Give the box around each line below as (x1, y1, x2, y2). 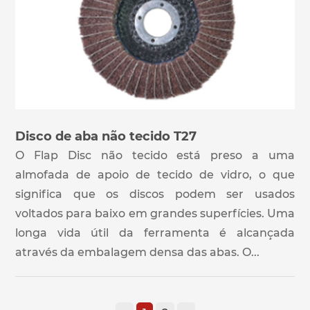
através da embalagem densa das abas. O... (15, 246, 259, 259)
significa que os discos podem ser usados (15, 188, 295, 201)
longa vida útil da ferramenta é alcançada (15, 226, 295, 240)
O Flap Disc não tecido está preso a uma (15, 149, 295, 163)
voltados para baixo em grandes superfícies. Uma (15, 207, 295, 221)
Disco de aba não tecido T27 (15, 129, 197, 145)
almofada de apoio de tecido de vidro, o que (15, 168, 295, 182)
